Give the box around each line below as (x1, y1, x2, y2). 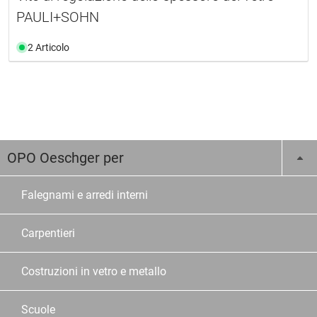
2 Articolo (28, 41, 69, 53)
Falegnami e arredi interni (21, 188, 148, 202)
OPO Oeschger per (7, 149, 124, 166)
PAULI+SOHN (16, 8, 99, 25)
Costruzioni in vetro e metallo (21, 264, 166, 278)
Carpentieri (21, 226, 75, 240)
